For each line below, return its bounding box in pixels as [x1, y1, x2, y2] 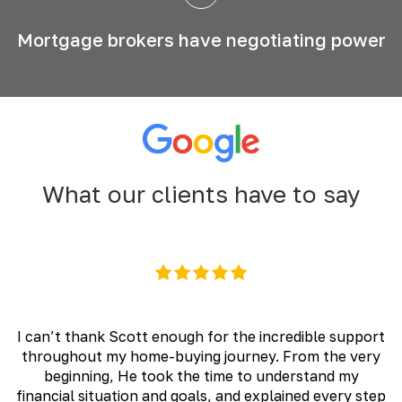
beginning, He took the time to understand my [43, 366, 359, 385]
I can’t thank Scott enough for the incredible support [17, 327, 385, 345]
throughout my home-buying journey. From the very [22, 346, 380, 365]
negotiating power [221, 28, 386, 50]
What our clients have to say [41, 179, 361, 208]
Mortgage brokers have [16, 28, 222, 50]
